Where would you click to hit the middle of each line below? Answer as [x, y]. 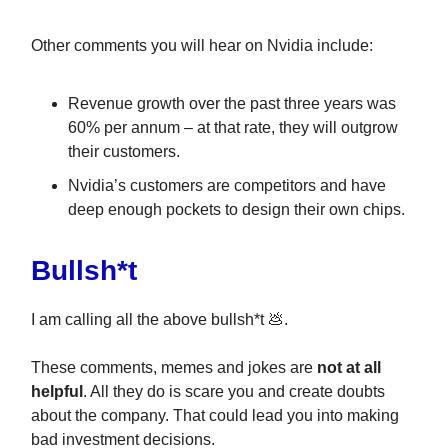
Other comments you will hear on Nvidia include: [202, 45]
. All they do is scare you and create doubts [234, 391]
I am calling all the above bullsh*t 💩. [159, 319]
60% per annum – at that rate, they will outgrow [233, 127]
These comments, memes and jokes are [174, 367]
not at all [349, 367]
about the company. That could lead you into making [215, 415]
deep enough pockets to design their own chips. [236, 209]
